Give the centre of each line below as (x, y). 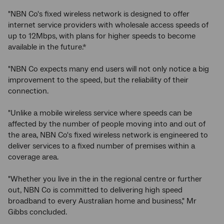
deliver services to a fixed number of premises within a (101, 146)
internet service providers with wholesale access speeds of (108, 25)
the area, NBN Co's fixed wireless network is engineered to (108, 135)
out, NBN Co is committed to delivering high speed (95, 190)
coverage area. (33, 157)
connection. (28, 91)
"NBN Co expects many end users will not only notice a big (108, 69)
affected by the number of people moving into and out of (107, 124)
